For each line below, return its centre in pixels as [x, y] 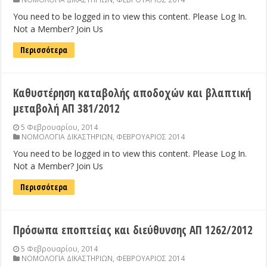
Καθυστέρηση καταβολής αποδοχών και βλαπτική [132, 93]
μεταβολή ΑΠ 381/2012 [67, 109]
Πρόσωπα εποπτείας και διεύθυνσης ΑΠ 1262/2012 [133, 230]
